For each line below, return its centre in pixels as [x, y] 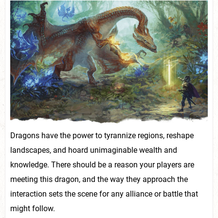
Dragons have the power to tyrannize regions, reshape [102, 135]
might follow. [33, 208]
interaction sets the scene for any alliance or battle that [104, 194]
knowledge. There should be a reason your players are [102, 164]
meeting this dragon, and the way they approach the [99, 179]
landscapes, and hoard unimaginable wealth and [94, 150]
